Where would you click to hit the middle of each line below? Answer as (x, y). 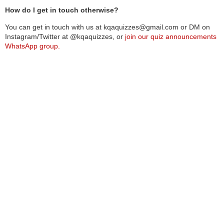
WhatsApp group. (32, 46)
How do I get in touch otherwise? (62, 10)
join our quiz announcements (171, 36)
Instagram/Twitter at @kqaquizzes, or (65, 36)
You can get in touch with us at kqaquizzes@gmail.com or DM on (107, 27)
